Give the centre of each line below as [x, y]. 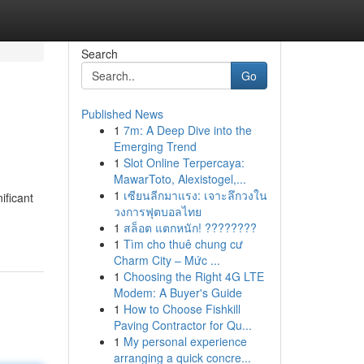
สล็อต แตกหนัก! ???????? [190, 227]
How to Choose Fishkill [182, 309]
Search [99, 54]
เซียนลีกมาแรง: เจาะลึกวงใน [195, 195]
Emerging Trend [155, 146]
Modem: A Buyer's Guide [178, 292]
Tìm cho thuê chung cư [183, 244]
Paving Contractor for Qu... [182, 325]
